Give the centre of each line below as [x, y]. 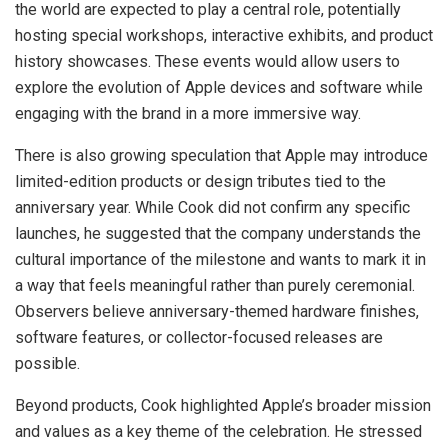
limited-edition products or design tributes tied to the [200, 181]
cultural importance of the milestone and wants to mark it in [220, 259]
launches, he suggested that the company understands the [218, 233]
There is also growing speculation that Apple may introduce [221, 155]
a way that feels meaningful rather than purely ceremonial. [215, 285]
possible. [47, 363]
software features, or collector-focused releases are [199, 337]
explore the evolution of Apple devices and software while [219, 87]
